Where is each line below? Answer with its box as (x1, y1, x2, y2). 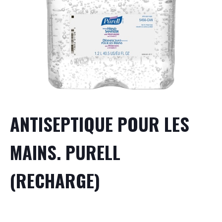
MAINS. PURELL (10, 139, 120, 165)
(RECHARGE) (10, 167, 100, 193)
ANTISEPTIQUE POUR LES (10, 111, 189, 137)
